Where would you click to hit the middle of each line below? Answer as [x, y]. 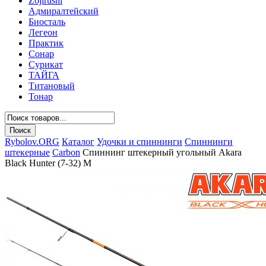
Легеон [43, 32]
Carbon [66, 152]
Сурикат [46, 64]
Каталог [78, 142]
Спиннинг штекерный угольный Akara [162, 152]
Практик [46, 43]
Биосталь [47, 22]
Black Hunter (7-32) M [48, 163]
